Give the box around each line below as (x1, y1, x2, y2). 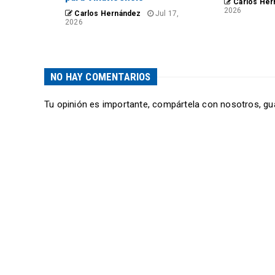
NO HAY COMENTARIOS (50, 71, 151, 83)
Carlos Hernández (72, 9, 141, 18)
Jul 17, (153, 9, 179, 18)
